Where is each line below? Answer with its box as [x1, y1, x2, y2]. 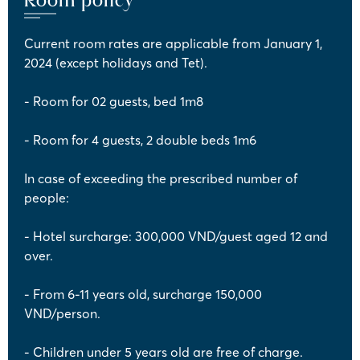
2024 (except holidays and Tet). [24, 54, 207, 71]
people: [24, 189, 69, 206]
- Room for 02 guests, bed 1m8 [24, 92, 203, 109]
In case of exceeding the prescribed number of [24, 170, 297, 186]
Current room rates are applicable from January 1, [24, 35, 322, 51]
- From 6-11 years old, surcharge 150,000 [24, 285, 262, 302]
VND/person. [24, 305, 100, 321]
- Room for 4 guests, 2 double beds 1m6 [24, 131, 256, 148]
